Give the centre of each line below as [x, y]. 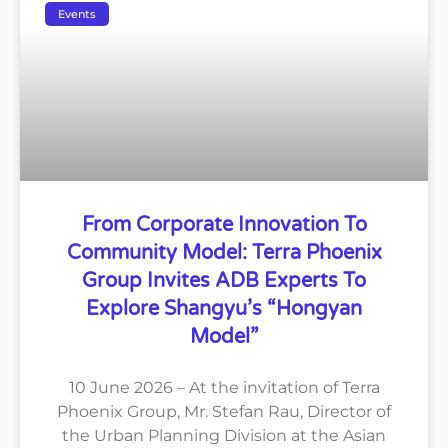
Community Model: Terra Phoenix [224, 253]
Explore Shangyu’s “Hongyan [224, 309]
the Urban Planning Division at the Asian [224, 436]
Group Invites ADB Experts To [224, 281]
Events [77, 13]
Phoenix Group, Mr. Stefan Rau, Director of [224, 412]
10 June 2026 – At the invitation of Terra [224, 388]
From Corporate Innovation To [224, 225]
